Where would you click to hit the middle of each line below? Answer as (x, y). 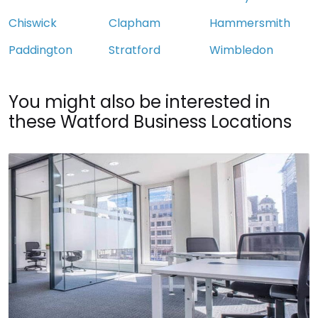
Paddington (40, 50)
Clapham (135, 23)
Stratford (135, 50)
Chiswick (33, 23)
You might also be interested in (139, 102)
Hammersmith (250, 23)
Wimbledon (241, 50)
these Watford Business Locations (150, 122)
